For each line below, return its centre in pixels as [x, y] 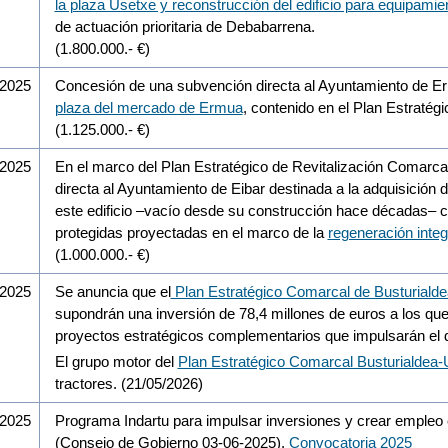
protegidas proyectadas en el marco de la [191, 232]
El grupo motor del [116, 361]
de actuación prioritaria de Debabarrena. [186, 26]
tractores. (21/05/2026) [128, 383]
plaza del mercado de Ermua [148, 107]
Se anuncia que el [112, 291]
